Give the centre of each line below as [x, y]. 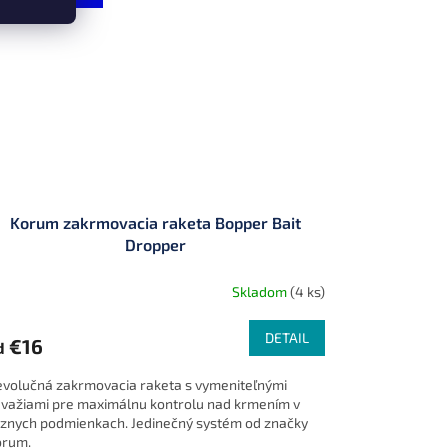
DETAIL [286, 338]
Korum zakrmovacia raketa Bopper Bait [155, 223]
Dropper [155, 245]
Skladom [260, 291]
